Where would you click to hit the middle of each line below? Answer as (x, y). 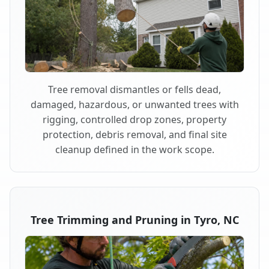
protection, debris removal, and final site (134, 134)
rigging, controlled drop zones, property (134, 119)
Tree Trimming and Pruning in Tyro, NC (134, 219)
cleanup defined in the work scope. (134, 149)
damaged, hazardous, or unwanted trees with (134, 104)
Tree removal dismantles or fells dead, (134, 89)
